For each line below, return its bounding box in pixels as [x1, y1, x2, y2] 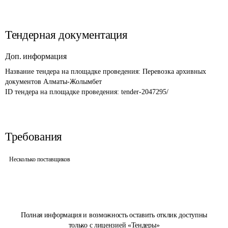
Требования [5, 130, 62, 143]
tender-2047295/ [121, 88, 168, 96]
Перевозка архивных [142, 68, 208, 75]
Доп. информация [5, 52, 67, 61]
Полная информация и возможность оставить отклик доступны [20, 211, 208, 219]
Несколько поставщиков [9, 156, 70, 163]
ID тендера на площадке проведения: [5, 88, 121, 96]
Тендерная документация [5, 28, 128, 41]
